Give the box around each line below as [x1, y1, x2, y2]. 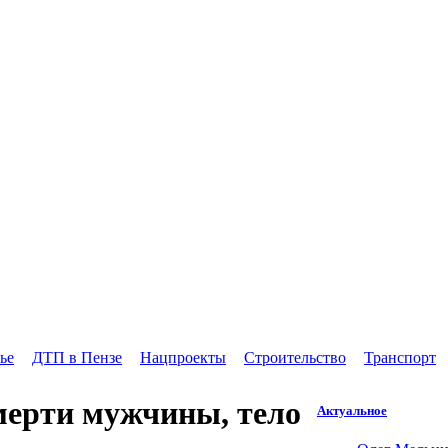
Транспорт [364, 348, 436, 366]
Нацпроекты [140, 348, 226, 366]
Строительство [244, 348, 346, 366]
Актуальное [317, 402, 387, 418]
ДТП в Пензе [32, 348, 122, 366]
